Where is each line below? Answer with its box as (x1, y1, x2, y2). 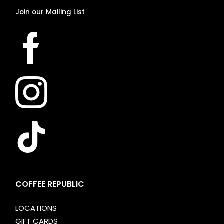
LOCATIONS (15, 203, 57, 214)
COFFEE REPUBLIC (15, 178, 85, 190)
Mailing (46, 7, 72, 17)
